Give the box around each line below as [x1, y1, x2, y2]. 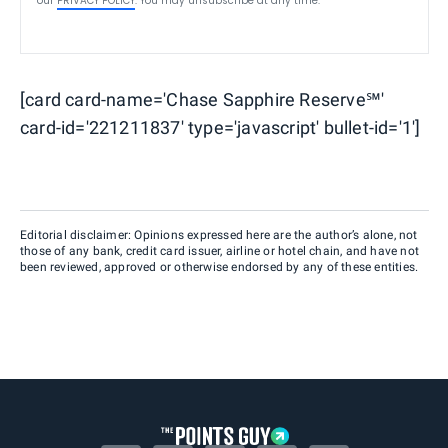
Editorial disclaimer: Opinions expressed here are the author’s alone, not [20, 227, 418, 242]
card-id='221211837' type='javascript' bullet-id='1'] [20, 116, 421, 138]
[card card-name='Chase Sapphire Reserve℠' [20, 88, 385, 110]
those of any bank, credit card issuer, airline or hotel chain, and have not [20, 243, 420, 258]
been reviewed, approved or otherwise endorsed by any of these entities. [20, 259, 419, 274]
